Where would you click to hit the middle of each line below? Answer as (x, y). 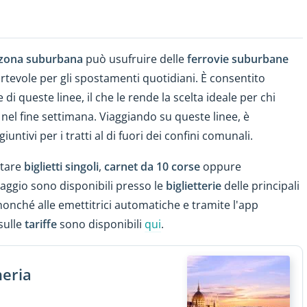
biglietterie (194, 186)
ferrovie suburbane (238, 59)
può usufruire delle (135, 59)
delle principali (260, 186)
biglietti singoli (61, 167)
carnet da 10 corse (152, 167)
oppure (221, 167)
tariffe (41, 224)
